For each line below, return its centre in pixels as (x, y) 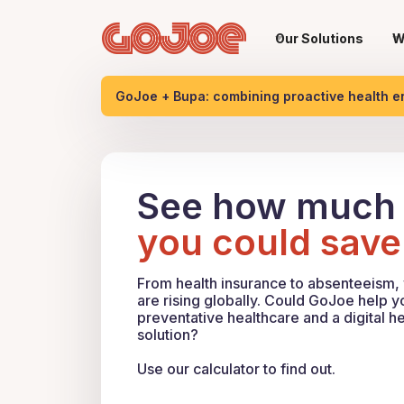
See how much (266, 206)
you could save (269, 242)
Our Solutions (319, 38)
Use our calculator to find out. (236, 369)
